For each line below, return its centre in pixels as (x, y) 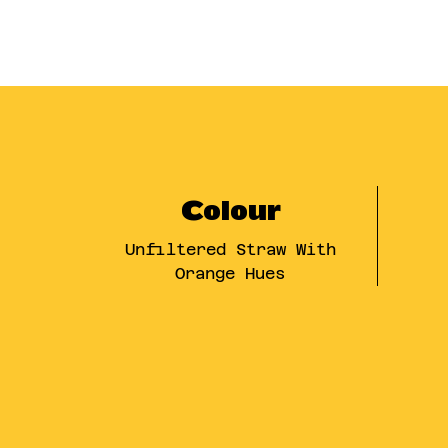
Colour (230, 211)
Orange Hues (230, 273)
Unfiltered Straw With (230, 249)
